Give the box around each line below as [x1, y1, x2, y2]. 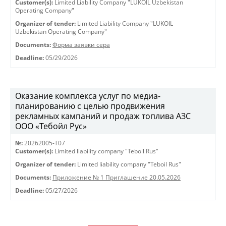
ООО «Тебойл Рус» [15, 121, 87, 132]
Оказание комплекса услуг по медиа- [15, 90, 160, 101]
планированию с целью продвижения [15, 100, 165, 111]
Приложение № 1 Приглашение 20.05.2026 [52, 174, 181, 181]
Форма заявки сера [52, 41, 110, 48]
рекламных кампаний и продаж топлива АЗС [15, 110, 191, 122]
